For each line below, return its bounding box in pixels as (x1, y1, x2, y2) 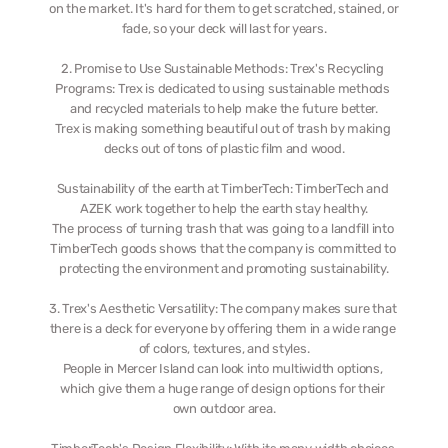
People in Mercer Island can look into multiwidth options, (62, 361, 383, 376)
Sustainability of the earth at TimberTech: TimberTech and (56, 181, 389, 196)
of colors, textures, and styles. (138, 341, 310, 356)
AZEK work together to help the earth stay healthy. (79, 201, 368, 216)
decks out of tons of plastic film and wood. (103, 141, 345, 156)
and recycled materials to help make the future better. (70, 101, 378, 116)
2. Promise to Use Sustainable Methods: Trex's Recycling (61, 61, 384, 76)
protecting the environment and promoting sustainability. (59, 261, 389, 276)
